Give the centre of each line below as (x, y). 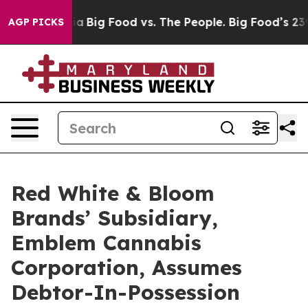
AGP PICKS (36, 22)
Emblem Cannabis (106, 243)
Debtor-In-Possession (125, 292)
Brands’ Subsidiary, (114, 218)
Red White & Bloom (113, 193)
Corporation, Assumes (126, 267)
